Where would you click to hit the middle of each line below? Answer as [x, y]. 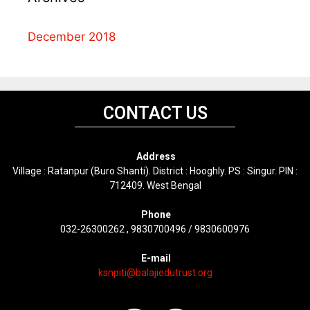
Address [155, 157]
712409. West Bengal [155, 186]
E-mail [156, 258]
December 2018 [72, 37]
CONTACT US [155, 113]
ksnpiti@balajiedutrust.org [155, 273]
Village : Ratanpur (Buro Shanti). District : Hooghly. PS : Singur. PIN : [155, 171]
